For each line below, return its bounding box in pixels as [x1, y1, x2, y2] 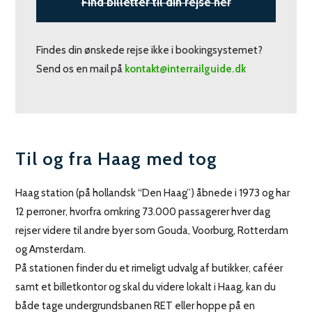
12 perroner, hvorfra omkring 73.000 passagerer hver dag [15, 205, 271, 218]
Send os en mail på [36, 62, 125, 75]
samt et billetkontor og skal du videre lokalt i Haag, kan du [15, 280, 276, 293]
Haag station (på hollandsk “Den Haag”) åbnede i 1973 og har [15, 186, 290, 199]
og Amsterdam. [15, 242, 86, 256]
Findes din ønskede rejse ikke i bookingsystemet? [36, 43, 263, 56]
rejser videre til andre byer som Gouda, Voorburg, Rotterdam [15, 224, 289, 237]
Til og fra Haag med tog [15, 147, 218, 170]
